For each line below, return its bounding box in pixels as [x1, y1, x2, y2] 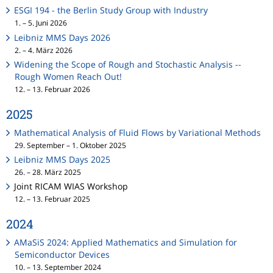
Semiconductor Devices [15, 249, 110, 261]
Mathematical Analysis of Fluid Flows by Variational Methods [14, 126, 261, 138]
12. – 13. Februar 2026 [15, 83, 90, 94]
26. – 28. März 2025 [15, 166, 81, 177]
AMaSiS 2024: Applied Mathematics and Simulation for [14, 236, 238, 249]
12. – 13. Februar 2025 [15, 194, 90, 204]
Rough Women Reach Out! [15, 70, 122, 82]
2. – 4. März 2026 [15, 44, 73, 55]
